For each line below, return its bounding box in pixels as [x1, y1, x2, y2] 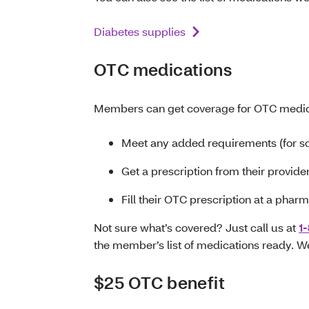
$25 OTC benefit [94, 272, 225, 294]
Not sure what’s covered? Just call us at [94, 220, 299, 235]
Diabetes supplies [94, 24, 186, 39]
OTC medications [94, 59, 232, 81]
